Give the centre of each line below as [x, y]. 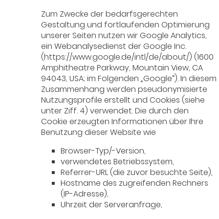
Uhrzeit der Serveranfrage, [112, 205]
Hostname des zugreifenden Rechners [135, 183]
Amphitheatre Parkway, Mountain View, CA [122, 68]
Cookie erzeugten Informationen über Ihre [122, 122]
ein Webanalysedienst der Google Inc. [114, 46]
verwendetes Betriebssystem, [118, 162]
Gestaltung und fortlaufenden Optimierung [126, 25]
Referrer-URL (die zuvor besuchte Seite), [137, 173]
